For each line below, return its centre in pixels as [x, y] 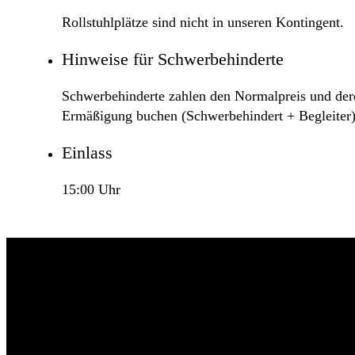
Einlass [87, 153]
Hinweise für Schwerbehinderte [173, 59]
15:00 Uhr [91, 190]
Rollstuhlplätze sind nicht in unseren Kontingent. [203, 23]
